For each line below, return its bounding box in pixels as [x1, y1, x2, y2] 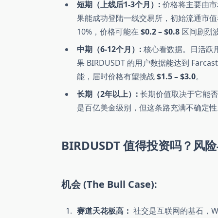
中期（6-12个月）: [77, 44, 142, 55]
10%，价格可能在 [77, 26, 141, 37]
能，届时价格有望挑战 [77, 71, 157, 82]
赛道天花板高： [77, 205, 131, 217]
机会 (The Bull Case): [61, 178, 157, 191]
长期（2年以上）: [77, 89, 138, 100]
